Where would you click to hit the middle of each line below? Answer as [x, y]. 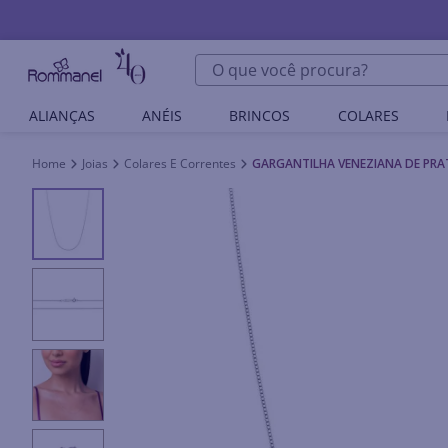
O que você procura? [271, 62]
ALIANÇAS [61, 115]
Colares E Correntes [180, 163]
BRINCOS [260, 115]
